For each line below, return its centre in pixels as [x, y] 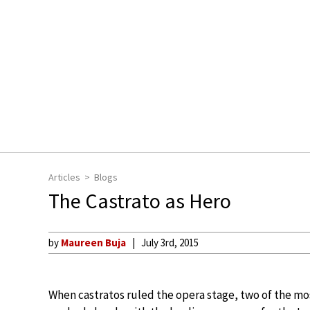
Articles [64, 177]
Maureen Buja [93, 243]
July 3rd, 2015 [170, 243]
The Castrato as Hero [140, 201]
